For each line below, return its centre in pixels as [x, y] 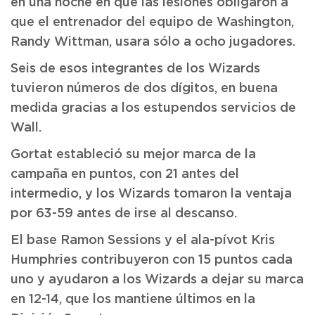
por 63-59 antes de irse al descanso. [124, 214]
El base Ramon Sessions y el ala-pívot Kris [143, 240]
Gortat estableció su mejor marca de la [133, 155]
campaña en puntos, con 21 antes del [125, 174]
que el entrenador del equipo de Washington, [152, 22]
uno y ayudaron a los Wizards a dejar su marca [157, 280]
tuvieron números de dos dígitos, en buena [144, 89]
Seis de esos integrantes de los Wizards [135, 69]
